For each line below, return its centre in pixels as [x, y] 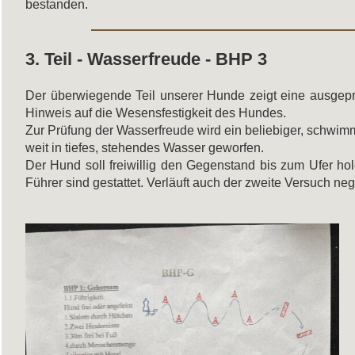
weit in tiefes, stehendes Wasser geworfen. [145, 147]
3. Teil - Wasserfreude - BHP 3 [146, 59]
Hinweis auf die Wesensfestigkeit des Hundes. [156, 113]
